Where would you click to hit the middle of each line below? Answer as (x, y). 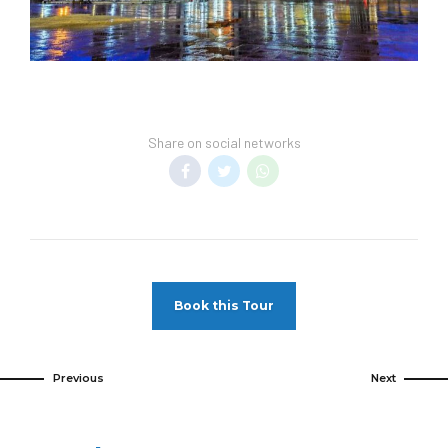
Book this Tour (224, 306)
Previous (78, 378)
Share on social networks (224, 142)
